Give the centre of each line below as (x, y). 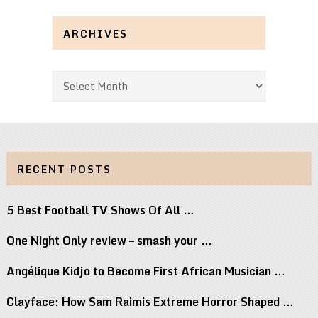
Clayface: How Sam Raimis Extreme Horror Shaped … (150, 302)
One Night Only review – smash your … (109, 241)
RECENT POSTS (64, 170)
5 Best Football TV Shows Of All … (100, 210)
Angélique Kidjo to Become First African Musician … (146, 272)
